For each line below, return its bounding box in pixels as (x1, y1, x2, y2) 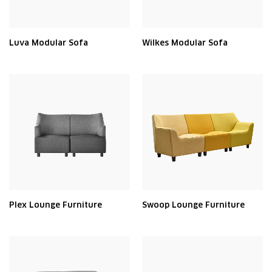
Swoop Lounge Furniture (142, 200, 245, 210)
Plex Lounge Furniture (9, 200, 102, 210)
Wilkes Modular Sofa (142, 38, 228, 48)
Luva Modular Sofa (9, 38, 88, 48)
